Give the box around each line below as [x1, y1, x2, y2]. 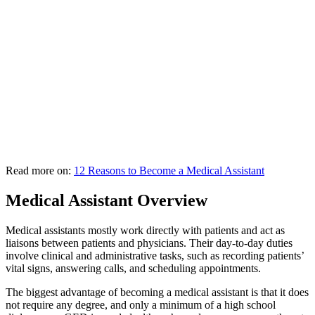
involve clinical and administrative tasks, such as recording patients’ [6, 250, 304, 262]
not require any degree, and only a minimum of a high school [6, 299, 276, 311]
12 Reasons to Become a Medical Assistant [74, 165, 264, 177]
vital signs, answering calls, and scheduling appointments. [6, 262, 261, 275]
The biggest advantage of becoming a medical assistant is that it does [6, 286, 309, 299]
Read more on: [6, 165, 74, 177]
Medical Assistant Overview [6, 191, 207, 210]
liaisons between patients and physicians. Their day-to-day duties [6, 237, 292, 250]
